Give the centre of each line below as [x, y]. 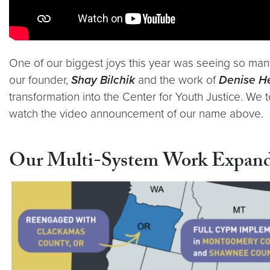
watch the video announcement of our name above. [136, 114]
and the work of [175, 80]
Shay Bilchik [103, 80]
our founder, [40, 80]
